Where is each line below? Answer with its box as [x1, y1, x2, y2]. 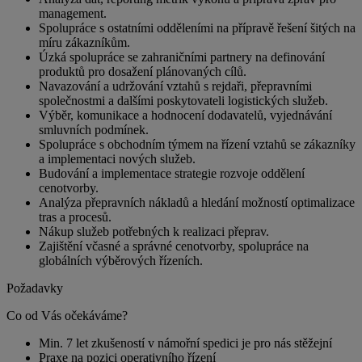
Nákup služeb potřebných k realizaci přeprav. [39, 225, 269, 239]
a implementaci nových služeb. [39, 152, 196, 166]
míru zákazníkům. [39, 36, 130, 50]
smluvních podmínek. [39, 123, 149, 137]
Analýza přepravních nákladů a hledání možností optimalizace [39, 196, 355, 210]
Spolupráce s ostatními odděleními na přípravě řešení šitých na [39, 21, 356, 36]
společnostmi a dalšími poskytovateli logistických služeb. [39, 94, 328, 108]
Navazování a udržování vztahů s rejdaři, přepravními [39, 79, 312, 94]
